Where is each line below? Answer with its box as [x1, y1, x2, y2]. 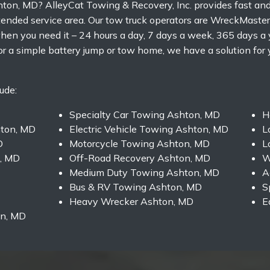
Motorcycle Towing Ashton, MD [69, 137, 210, 149]
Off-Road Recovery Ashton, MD [69, 151, 210, 164]
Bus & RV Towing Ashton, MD [69, 180, 202, 193]
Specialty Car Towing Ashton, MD [69, 108, 220, 121]
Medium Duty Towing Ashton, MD [69, 166, 219, 178]
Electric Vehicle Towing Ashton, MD [69, 122, 228, 135]
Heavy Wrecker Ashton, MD [69, 195, 193, 207]
